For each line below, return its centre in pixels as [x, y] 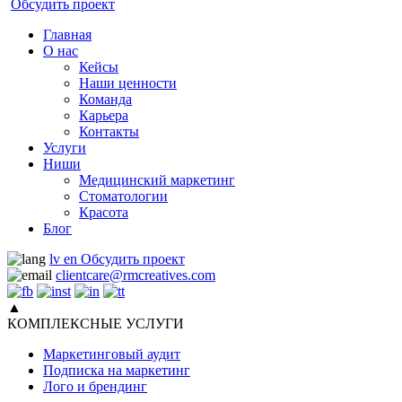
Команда [105, 99]
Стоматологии [123, 196]
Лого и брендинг [95, 386]
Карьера [104, 115]
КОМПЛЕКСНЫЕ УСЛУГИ [96, 323]
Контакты [109, 131]
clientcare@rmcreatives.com [135, 275]
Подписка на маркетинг [117, 370]
